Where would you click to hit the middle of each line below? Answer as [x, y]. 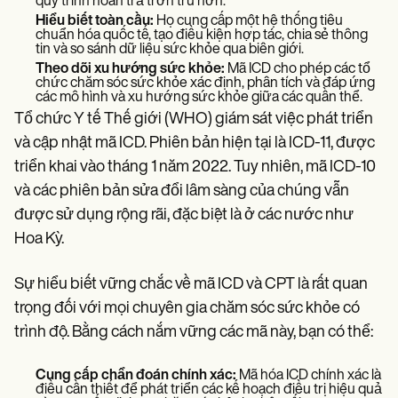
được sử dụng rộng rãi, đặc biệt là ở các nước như [184, 215]
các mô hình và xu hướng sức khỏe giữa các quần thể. [199, 97]
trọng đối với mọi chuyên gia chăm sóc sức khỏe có [187, 308]
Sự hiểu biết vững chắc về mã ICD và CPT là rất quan [191, 284]
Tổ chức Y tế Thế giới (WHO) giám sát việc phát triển [194, 119]
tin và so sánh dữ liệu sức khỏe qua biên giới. [170, 49]
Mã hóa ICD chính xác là [309, 375]
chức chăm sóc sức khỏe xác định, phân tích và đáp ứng [205, 83]
